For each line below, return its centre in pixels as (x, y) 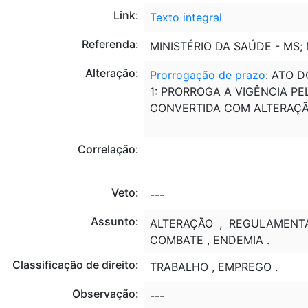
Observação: (105, 294)
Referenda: (110, 44)
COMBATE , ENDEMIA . (209, 240)
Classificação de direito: (75, 265)
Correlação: (108, 149)
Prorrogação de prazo (208, 75)
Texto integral (186, 17)
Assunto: (114, 221)
